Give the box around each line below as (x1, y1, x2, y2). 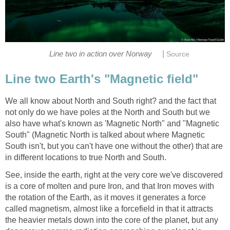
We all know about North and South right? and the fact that (5, 96, 216, 105)
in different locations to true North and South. (5, 152, 166, 162)
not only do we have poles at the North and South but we (5, 107, 210, 117)
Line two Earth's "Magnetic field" (5, 72, 198, 86)
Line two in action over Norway (49, 50, 152, 59)
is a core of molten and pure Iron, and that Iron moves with (5, 181, 214, 190)
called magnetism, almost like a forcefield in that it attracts (5, 204, 213, 213)
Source (166, 50, 189, 59)
